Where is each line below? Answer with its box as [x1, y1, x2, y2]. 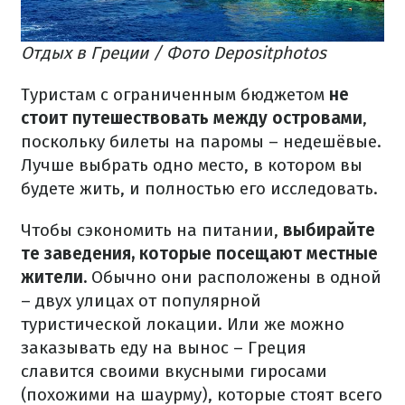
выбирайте [278, 220, 375, 241]
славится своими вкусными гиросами [21, 361, 327, 382]
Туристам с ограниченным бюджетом [21, 84, 329, 106]
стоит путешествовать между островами [21, 108, 363, 129]
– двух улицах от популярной [21, 290, 261, 312]
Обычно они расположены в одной [87, 267, 381, 288]
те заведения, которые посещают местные [21, 243, 378, 265]
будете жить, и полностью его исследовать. [21, 178, 378, 200]
